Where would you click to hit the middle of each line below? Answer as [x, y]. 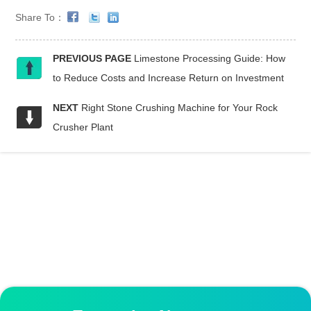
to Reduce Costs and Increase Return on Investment [169, 78]
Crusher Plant [83, 127]
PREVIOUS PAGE [92, 59]
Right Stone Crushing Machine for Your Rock [180, 108]
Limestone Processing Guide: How [210, 59]
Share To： [42, 17]
